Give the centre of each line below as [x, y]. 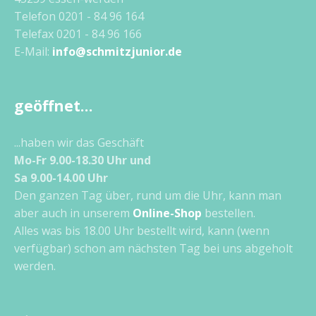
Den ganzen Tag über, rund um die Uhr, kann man [148, 195]
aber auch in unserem [73, 213]
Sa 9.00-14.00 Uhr [61, 178]
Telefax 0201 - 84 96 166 [78, 34]
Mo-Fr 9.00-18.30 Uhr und [83, 160]
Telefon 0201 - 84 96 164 [79, 16]
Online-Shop [167, 213]
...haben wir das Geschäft [79, 142]
